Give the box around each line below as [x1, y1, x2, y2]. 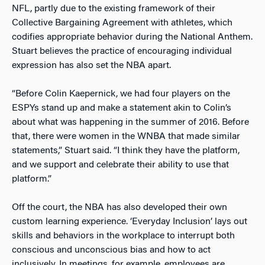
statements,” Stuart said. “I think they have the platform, [12, 146, 240, 156]
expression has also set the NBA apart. [12, 61, 171, 71]
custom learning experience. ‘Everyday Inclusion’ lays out [12, 217, 247, 227]
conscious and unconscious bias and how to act [12, 245, 211, 256]
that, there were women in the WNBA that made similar [12, 132, 240, 142]
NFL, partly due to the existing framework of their [12, 4, 215, 14]
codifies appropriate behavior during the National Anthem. [12, 33, 253, 43]
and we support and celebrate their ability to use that [12, 160, 229, 170]
